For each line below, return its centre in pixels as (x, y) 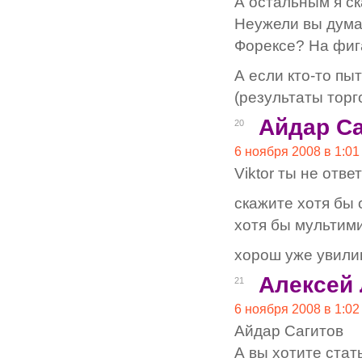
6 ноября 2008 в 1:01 (297, 151)
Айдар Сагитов (289, 330)
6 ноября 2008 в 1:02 (297, 309)
